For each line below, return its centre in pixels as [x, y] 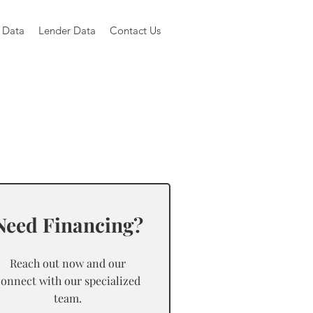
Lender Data [67, 30]
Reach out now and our [68, 263]
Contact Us [135, 30]
